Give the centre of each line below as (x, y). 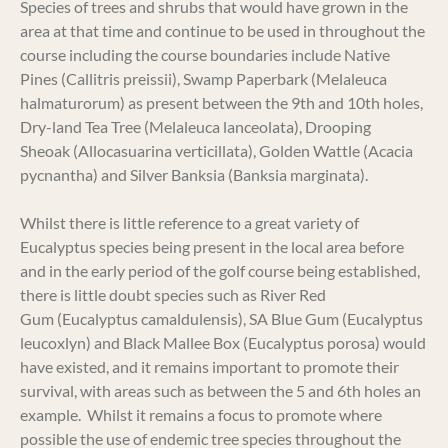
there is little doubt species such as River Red (173, 294)
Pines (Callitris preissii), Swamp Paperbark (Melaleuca (203, 78)
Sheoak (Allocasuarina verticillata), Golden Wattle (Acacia (216, 150)
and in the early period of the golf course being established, (220, 270)
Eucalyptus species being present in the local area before (212, 246)
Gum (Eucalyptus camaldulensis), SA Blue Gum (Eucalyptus (221, 318)
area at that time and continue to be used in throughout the (222, 30)
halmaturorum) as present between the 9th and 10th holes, (221, 102)
